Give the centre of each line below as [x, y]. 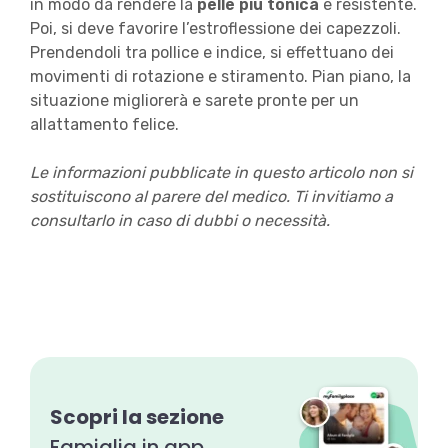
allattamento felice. [106, 125]
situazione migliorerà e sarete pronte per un [194, 101]
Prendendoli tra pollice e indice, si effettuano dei [211, 53]
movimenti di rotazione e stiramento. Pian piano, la [220, 77]
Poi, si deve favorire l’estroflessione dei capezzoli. [215, 29]
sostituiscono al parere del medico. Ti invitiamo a [211, 197]
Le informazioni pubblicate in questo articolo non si [221, 173]
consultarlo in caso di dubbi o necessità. [179, 221]
